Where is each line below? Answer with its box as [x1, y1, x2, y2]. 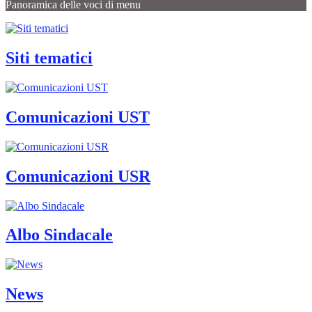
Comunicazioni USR [6, 166, 150, 185]
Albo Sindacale [6, 226, 113, 244]
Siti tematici [6, 49, 93, 68]
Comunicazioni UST [6, 107, 150, 126]
